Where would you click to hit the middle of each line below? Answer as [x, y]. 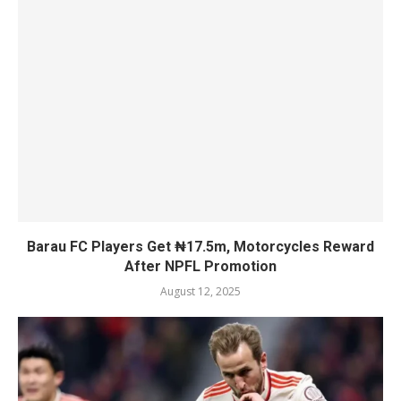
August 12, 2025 [200, 291]
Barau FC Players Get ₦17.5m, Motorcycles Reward [200, 247]
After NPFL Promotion [200, 266]
